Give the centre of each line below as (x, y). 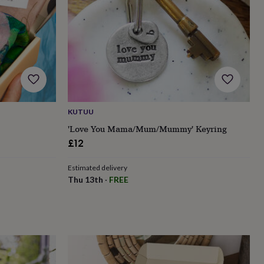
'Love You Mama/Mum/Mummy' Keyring (147, 128)
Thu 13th (85, 179)
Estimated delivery (97, 167)
